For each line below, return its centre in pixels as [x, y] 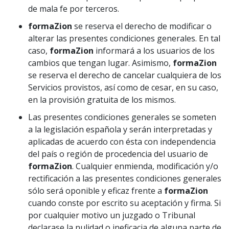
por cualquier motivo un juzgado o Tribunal [112, 215]
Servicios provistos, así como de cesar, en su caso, [123, 87]
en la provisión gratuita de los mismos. [102, 100]
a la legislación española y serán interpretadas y [120, 129]
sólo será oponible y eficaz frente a [96, 191]
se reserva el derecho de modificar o [142, 26]
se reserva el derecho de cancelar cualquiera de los [125, 75]
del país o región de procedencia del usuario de [118, 154]
